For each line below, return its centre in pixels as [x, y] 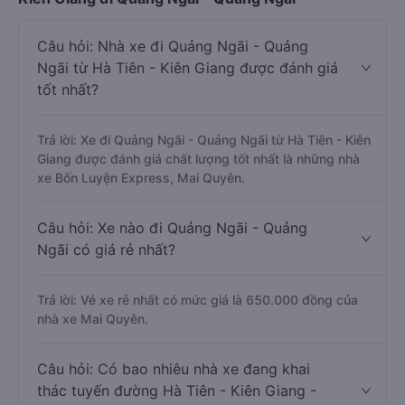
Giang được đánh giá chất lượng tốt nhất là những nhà [198, 159]
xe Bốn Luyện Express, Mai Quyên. [141, 178]
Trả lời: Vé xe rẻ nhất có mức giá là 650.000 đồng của [198, 300]
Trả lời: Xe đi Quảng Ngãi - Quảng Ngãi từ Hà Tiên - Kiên [204, 140]
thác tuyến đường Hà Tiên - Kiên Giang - [177, 391]
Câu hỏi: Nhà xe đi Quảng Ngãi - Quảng [173, 46]
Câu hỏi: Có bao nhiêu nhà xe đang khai [174, 369]
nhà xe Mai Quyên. [93, 319]
